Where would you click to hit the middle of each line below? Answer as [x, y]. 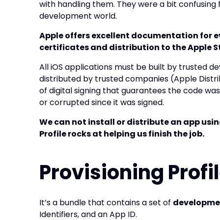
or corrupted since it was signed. [102, 102]
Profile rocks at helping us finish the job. [122, 134]
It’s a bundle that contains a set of [106, 203]
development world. [78, 16]
